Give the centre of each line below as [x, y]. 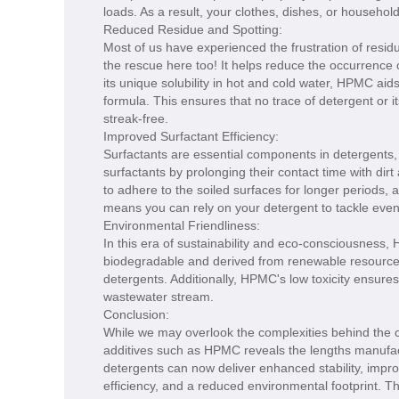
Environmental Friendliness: [182, 226]
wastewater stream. [159, 297]
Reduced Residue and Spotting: [193, 30]
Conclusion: [136, 315]
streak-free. [136, 119]
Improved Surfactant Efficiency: [191, 137]
